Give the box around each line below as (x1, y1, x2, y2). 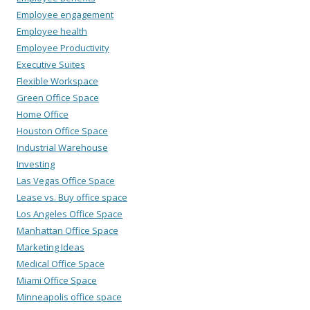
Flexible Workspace (17, 74, 98, 87)
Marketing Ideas (17, 240, 84, 253)
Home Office (17, 107, 69, 120)
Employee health (17, 24, 87, 37)
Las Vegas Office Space (17, 174, 115, 187)
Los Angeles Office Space (17, 207, 122, 220)
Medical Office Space (17, 257, 104, 270)
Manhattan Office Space (17, 224, 118, 237)
